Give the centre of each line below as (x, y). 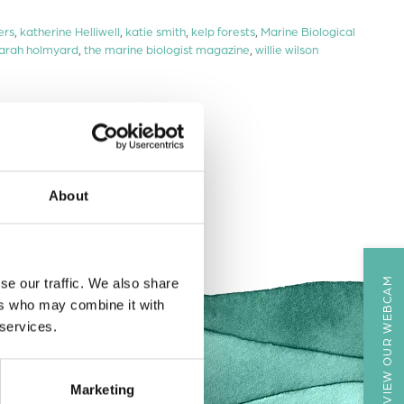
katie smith (155, 31)
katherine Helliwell (69, 31)
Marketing (102, 390)
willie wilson (287, 49)
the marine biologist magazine (167, 49)
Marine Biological (308, 31)
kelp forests (223, 31)
